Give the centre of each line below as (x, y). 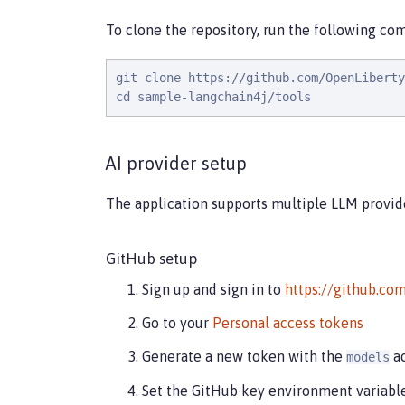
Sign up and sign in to (213, 289)
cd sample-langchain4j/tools (213, 96)
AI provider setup (176, 163)
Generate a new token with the (244, 356)
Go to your (177, 322)
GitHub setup (151, 258)
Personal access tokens (288, 322)
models (368, 357)
